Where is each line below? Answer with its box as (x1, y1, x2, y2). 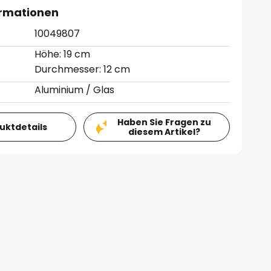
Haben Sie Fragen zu (117, 116, 211, 128)
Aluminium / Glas (34, 83, 115, 97)
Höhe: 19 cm (34, 47, 91, 61)
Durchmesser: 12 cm (34, 62, 131, 76)
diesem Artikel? (128, 126, 200, 138)
